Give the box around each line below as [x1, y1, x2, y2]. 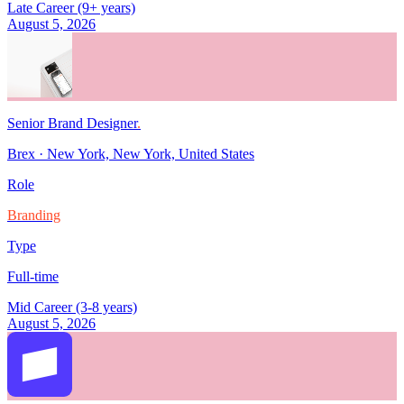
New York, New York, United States [47, 146, 254, 162]
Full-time [7, 269, 59, 285]
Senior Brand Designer [7, 115, 137, 132]
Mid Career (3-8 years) [7, 299, 137, 316]
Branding [7, 207, 60, 224]
